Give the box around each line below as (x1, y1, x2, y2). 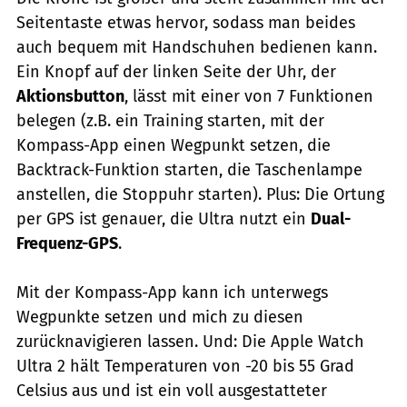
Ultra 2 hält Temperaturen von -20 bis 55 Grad (16, 356, 354, 377)
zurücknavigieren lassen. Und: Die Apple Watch (16, 332, 364, 352)
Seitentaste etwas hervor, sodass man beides (16, 13, 355, 34)
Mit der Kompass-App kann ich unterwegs (16, 283, 328, 303)
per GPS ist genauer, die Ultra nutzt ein (16, 209, 311, 230)
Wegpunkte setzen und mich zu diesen (16, 307, 303, 328)
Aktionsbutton (16, 86, 124, 107)
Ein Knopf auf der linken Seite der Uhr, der (16, 62, 336, 83)
